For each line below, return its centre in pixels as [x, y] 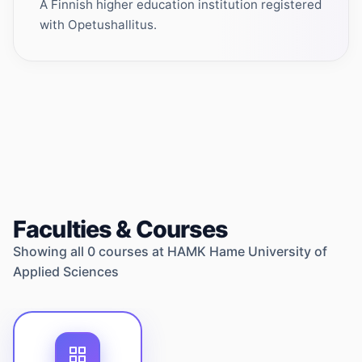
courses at [131, 251]
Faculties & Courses [121, 229]
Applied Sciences [66, 271]
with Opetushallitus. [98, 25]
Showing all [50, 251]
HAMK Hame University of [247, 251]
